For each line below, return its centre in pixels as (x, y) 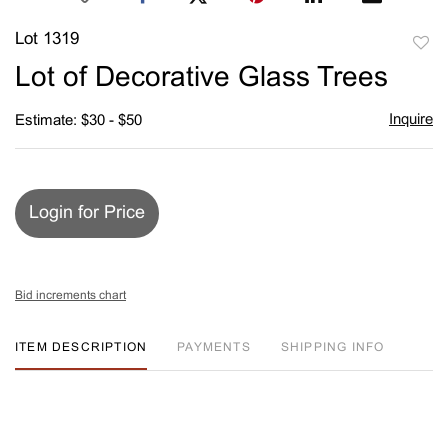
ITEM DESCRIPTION (81, 347)
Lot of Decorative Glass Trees (201, 78)
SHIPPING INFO (332, 347)
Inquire (410, 119)
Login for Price (87, 213)
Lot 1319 (47, 39)
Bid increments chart (70, 295)
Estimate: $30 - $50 (78, 120)
